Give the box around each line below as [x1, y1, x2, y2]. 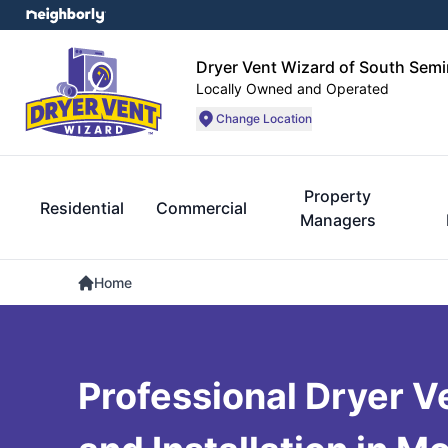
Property [304, 186, 372, 206]
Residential [40, 198, 124, 218]
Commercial [156, 198, 247, 218]
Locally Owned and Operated [196, 79, 389, 97]
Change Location [216, 110, 312, 126]
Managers [299, 210, 376, 230]
